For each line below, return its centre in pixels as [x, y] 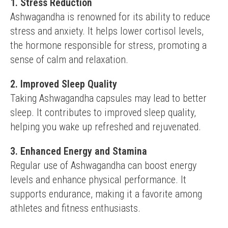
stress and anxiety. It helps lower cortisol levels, [107, 31]
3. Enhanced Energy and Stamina [79, 151]
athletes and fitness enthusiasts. [75, 208]
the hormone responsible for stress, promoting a [108, 45]
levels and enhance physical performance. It [98, 180]
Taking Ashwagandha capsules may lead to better [108, 98]
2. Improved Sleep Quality [64, 84]
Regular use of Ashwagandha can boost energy [103, 165]
